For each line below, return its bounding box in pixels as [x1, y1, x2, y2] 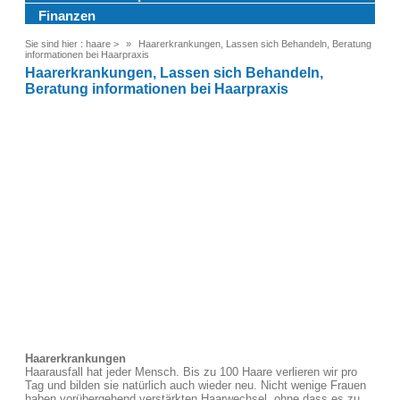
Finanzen [38, 8, 96, 23]
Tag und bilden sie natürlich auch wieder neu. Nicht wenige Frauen [25, 379, 366, 392]
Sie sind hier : [25, 38, 83, 49]
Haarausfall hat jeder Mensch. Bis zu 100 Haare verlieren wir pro [25, 365, 357, 379]
